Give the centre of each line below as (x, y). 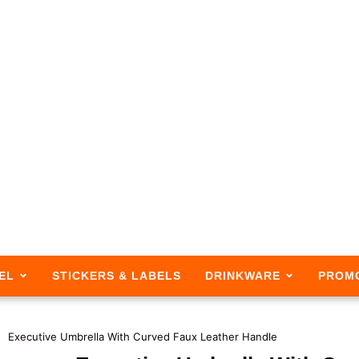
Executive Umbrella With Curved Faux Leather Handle (143, 336)
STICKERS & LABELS (116, 275)
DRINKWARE (242, 275)
